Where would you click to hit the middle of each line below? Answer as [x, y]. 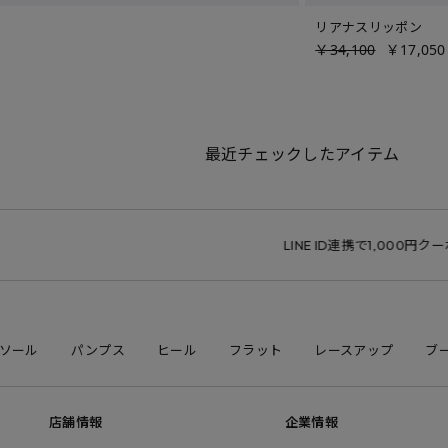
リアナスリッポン [368, 27]
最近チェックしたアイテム [302, 154]
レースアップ [354, 350]
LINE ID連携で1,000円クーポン [316, 245]
